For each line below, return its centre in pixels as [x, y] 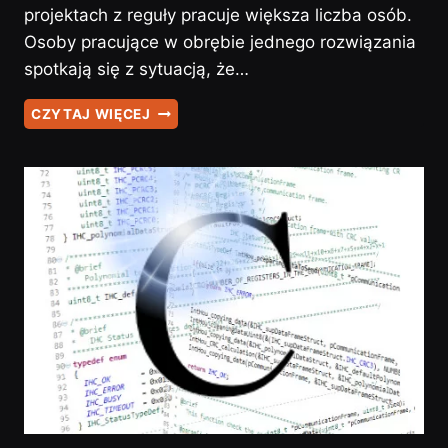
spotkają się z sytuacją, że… [136, 69]
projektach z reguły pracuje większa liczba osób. [218, 15]
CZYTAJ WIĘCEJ [91, 114]
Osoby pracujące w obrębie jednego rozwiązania [220, 42]
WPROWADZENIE [212, 194]
